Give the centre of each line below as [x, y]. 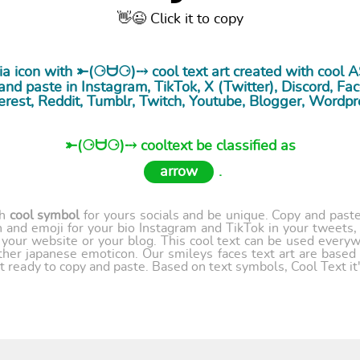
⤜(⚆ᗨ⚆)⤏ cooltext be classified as [180, 147]
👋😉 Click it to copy [180, 20]
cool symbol [45, 216]
